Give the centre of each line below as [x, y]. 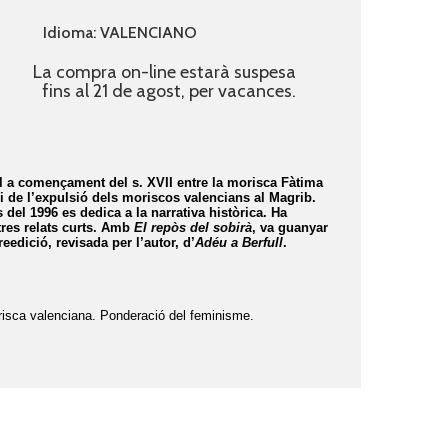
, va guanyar [290, 228]
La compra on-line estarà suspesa [164, 72]
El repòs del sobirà [193, 228]
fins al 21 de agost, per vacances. [168, 91]
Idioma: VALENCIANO [119, 33]
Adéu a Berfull [239, 243]
